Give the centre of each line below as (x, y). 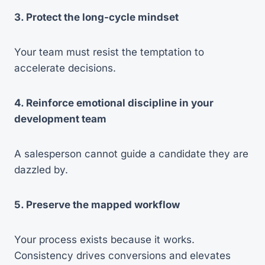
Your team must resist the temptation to (109, 52)
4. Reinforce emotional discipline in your (114, 103)
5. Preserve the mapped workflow (97, 204)
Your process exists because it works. (104, 239)
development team (60, 119)
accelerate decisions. (65, 68)
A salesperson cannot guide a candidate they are (131, 153)
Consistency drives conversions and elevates (122, 255)
